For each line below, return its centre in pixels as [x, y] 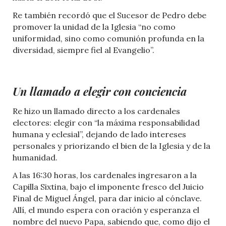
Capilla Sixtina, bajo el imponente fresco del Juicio [108, 187]
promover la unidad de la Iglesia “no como [94, 27]
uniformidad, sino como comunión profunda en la [108, 39]
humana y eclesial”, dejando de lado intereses [99, 134]
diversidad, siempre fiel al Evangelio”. [83, 50]
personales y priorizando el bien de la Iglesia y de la [111, 146]
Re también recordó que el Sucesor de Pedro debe [109, 15]
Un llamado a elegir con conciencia [100, 92]
